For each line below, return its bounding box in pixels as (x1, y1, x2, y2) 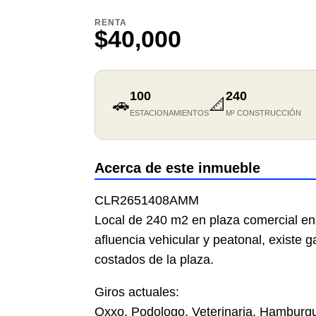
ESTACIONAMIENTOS (130, 109, 209, 118)
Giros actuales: (95, 285, 180, 300)
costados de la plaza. (95, 253, 214, 267)
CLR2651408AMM (95, 193, 200, 208)
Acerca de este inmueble (95, 160, 261, 176)
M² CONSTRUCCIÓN (226, 109, 302, 118)
